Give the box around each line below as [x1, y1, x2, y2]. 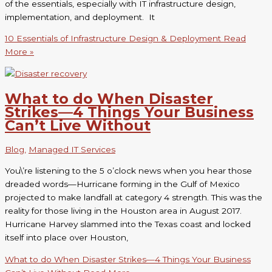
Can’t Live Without [5, 116, 151, 134]
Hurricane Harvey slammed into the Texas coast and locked [5, 219, 251, 229]
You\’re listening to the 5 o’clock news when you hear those [5, 166, 252, 176]
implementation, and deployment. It [5, 12, 155, 22]
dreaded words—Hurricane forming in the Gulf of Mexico [5, 179, 240, 189]
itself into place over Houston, [5, 233, 128, 243]
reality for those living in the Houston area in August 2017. [5, 206, 242, 216]
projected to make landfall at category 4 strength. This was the [5, 192, 262, 203]
